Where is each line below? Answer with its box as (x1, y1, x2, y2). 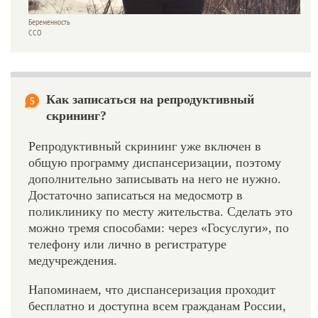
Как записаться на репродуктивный (46, 92, 254, 107)
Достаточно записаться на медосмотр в (28, 188, 243, 203)
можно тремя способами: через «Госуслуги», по (28, 221, 289, 236)
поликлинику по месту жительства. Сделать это (28, 204, 292, 219)
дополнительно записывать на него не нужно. (28, 172, 281, 187)
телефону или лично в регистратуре (28, 237, 226, 252)
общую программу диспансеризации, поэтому (28, 155, 281, 170)
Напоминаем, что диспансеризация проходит (28, 283, 275, 297)
